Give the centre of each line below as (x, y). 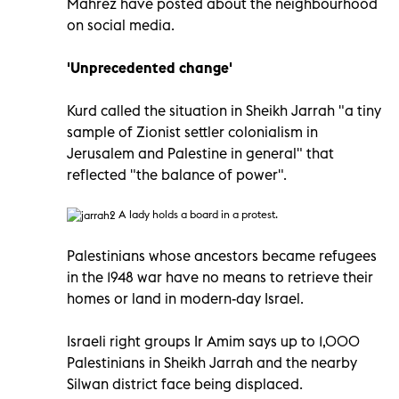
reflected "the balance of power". (177, 174)
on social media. (121, 24)
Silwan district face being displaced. (185, 383)
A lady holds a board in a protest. (197, 214)
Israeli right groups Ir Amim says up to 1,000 (213, 341)
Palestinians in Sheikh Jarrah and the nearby (212, 362)
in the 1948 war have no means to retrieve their (220, 277)
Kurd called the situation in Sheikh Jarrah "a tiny (224, 110)
